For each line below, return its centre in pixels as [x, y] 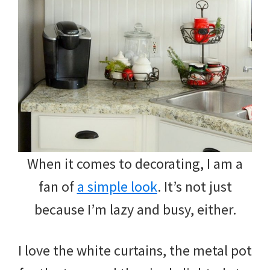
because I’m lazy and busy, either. [135, 209]
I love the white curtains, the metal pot [135, 250]
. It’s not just [194, 186]
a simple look [117, 186]
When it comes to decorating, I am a [135, 163]
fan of [58, 186]
